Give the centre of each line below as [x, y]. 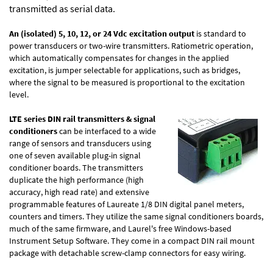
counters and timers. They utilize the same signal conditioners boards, [136, 216]
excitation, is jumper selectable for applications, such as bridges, [125, 70]
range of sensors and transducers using [80, 143]
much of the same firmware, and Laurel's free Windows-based [120, 228]
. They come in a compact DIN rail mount [181, 240]
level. [19, 94]
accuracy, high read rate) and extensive [79, 192]
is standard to [220, 33]
